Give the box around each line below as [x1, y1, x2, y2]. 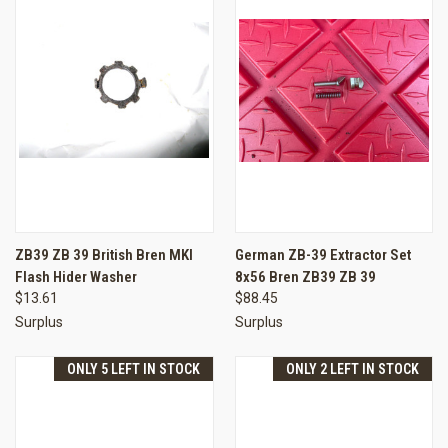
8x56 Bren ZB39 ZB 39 [234, 267, 376, 286]
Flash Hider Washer [15, 267, 137, 286]
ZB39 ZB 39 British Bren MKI [15, 245, 193, 264]
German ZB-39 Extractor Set [234, 245, 411, 264]
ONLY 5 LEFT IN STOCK [66, 360, 200, 377]
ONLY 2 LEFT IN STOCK [286, 360, 419, 377]
